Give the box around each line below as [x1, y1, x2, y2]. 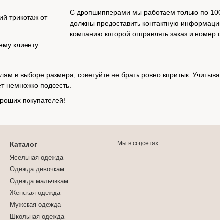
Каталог [10, 140, 37, 148]
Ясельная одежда [10, 154, 63, 161]
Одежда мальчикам [10, 177, 68, 185]
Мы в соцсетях [117, 140, 158, 147]
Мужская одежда [10, 201, 61, 208]
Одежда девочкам [10, 165, 64, 173]
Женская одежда [10, 189, 60, 196]
